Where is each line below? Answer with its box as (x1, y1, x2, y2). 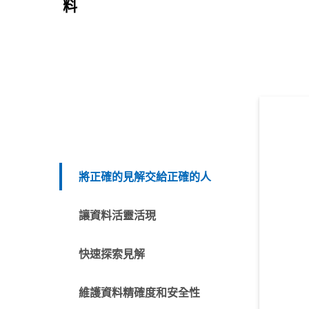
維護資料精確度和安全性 (78, 285, 200, 300)
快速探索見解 (78, 246, 145, 261)
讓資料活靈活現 (78, 208, 156, 223)
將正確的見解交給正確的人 (78, 169, 211, 184)
